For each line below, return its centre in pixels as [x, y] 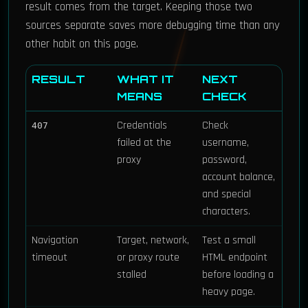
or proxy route [148, 257]
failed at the [144, 143]
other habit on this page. [82, 44]
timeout [49, 257]
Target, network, [153, 240]
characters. [226, 211]
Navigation [55, 240]
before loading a [238, 275]
